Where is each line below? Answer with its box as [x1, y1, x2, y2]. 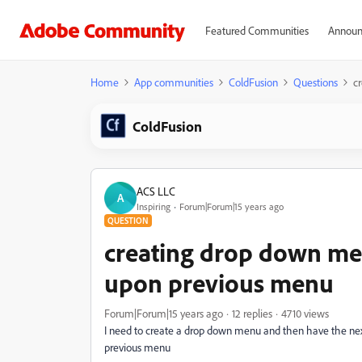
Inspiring [137, 200, 170, 213]
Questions [293, 75, 338, 89]
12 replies [232, 306, 272, 320]
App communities [134, 75, 213, 89]
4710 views [281, 306, 329, 320]
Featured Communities [204, 23, 309, 37]
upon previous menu [104, 267, 334, 299]
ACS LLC [137, 183, 175, 198]
